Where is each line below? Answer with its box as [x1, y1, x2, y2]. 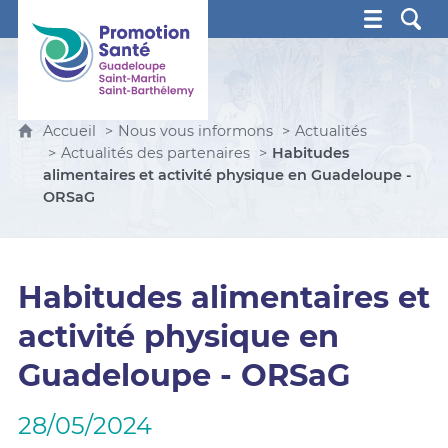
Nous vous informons [117, 122, 273, 140]
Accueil [42, 122, 100, 140]
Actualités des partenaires [60, 144, 250, 162]
